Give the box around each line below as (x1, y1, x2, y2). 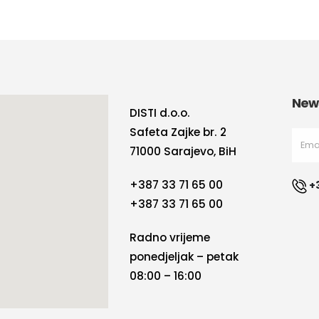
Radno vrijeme (130, 230, 210, 246)
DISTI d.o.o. (130, 105, 190, 121)
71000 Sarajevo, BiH (130, 144, 236, 159)
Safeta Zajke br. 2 (130, 125, 226, 140)
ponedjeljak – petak (130, 249, 239, 265)
